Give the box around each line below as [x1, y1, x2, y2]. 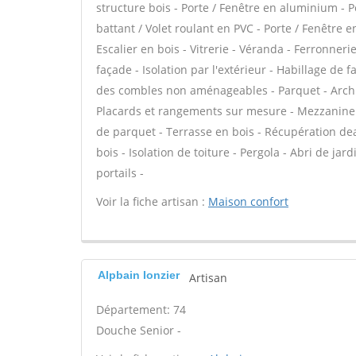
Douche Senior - [96, 323, 181, 338]
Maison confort [208, 194, 288, 209]
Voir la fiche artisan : [96, 194, 208, 209]
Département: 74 [96, 302, 186, 317]
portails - [96, 165, 144, 180]
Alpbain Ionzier [98, 269, 180, 281]
